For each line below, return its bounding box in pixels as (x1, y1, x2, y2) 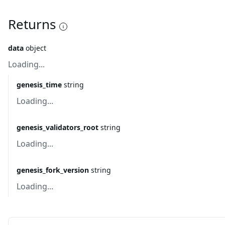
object (26, 43, 46, 53)
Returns (8, 15, 56, 33)
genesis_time (17, 80, 62, 89)
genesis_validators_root (17, 123, 98, 132)
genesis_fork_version (17, 165, 89, 175)
